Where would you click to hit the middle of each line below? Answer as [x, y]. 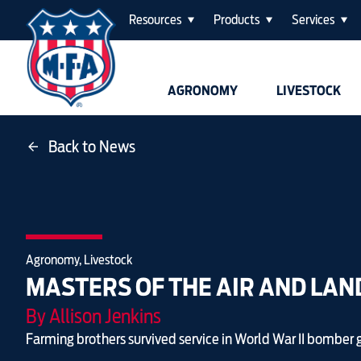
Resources [155, 20]
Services [313, 20]
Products [237, 20]
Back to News [92, 147]
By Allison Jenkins [94, 316]
